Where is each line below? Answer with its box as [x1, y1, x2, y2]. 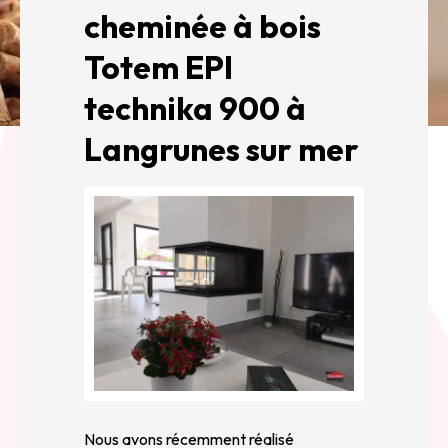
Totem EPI [84, 47, 233, 87]
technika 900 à [84, 88, 306, 128]
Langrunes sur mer [84, 129, 359, 169]
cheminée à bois [84, 6, 321, 46]
